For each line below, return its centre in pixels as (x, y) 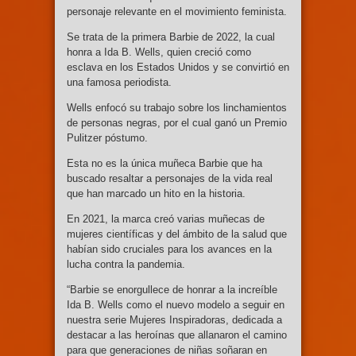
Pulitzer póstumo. (107, 137)
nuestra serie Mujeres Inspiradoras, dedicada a (174, 319)
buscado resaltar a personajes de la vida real (170, 178)
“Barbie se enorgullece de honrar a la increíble (172, 289)
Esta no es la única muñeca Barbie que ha (164, 163)
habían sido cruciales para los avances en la (169, 249)
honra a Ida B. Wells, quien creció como (159, 52)
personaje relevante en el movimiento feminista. (177, 11)
